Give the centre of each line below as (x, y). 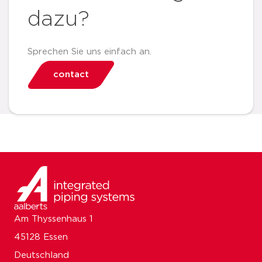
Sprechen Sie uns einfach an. (89, 51)
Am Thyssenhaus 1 (54, 219)
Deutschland (42, 255)
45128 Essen (41, 237)
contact (71, 74)
